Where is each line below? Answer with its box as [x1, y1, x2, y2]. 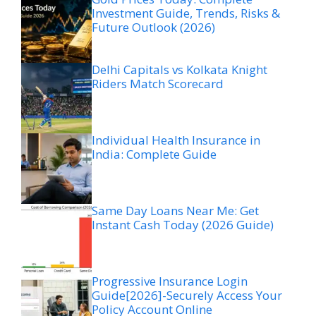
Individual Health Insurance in [92, 131, 260, 148]
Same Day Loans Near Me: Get [92, 202, 259, 219]
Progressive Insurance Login [92, 272, 248, 289]
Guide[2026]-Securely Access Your [92, 286, 282, 303]
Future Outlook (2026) [92, 18, 215, 35]
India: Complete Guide [92, 145, 217, 162]
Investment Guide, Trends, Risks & [92, 4, 280, 21]
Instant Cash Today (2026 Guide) [92, 216, 274, 233]
